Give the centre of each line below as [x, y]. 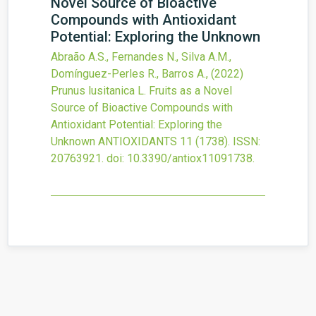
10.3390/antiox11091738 [190, 158]
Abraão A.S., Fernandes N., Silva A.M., [141, 57]
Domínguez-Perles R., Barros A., [131, 74]
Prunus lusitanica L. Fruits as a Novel [141, 91]
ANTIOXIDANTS [138, 141]
